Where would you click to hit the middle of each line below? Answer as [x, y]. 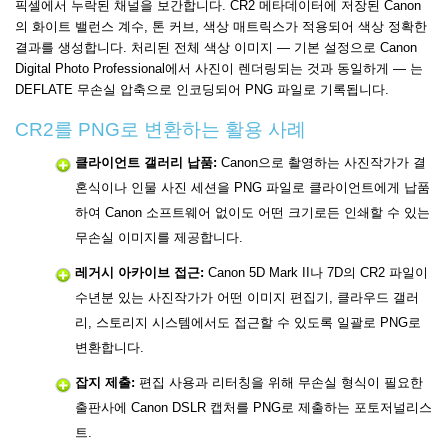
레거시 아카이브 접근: [139, 273]
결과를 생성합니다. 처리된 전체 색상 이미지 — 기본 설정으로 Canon [216, 48]
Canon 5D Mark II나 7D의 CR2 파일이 [316, 273]
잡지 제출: [105, 383]
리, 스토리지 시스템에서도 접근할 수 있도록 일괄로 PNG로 [248, 323]
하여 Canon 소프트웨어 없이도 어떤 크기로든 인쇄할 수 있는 [252, 213]
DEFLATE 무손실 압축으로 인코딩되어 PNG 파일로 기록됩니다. [202, 90]
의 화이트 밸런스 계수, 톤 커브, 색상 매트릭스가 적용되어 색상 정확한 [221, 27]
